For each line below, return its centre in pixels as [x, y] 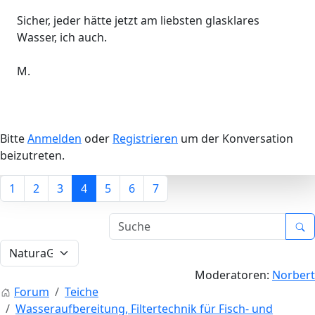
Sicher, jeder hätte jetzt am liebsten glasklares [138, 20]
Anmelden [54, 138]
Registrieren [145, 138]
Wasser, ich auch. [62, 37]
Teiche [82, 291]
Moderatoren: [233, 275]
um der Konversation [236, 138]
